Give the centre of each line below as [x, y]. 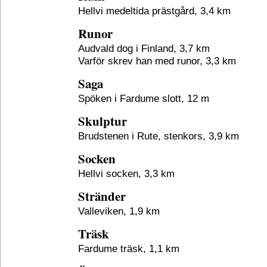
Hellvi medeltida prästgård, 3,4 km [154, 11]
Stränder [102, 196]
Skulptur [103, 121]
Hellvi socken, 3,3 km [126, 173]
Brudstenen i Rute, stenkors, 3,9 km [159, 136]
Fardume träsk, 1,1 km [129, 249]
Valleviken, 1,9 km [119, 211]
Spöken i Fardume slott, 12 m [144, 98]
